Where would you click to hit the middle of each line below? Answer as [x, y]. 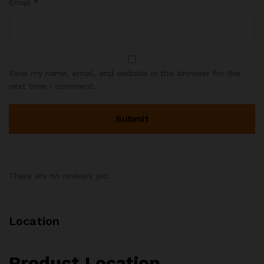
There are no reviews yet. [60, 175]
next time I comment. [52, 86]
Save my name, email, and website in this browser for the [125, 73]
